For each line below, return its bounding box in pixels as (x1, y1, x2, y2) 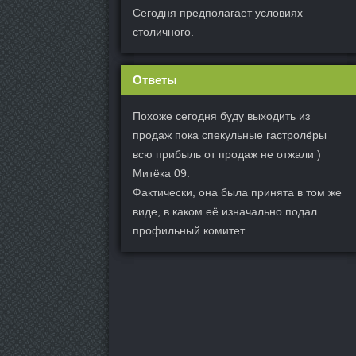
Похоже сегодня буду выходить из (133, 109, 310, 122)
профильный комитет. (133, 223, 246, 237)
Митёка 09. (133, 166, 190, 180)
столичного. (133, 25, 194, 38)
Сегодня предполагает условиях (133, 6, 303, 19)
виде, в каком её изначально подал (133, 204, 317, 218)
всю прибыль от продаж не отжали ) (133, 147, 321, 161)
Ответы (133, 72, 177, 87)
